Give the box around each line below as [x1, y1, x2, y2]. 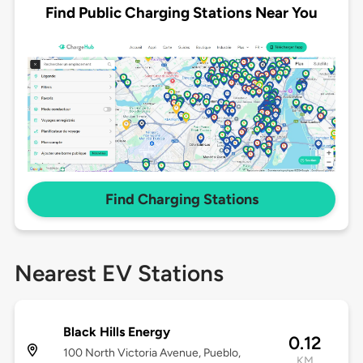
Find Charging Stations [105, 190, 258, 209]
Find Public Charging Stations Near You [45, 2, 318, 22]
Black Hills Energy [62, 324, 170, 340]
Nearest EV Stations [14, 259, 224, 288]
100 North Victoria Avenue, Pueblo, [62, 346, 241, 361]
